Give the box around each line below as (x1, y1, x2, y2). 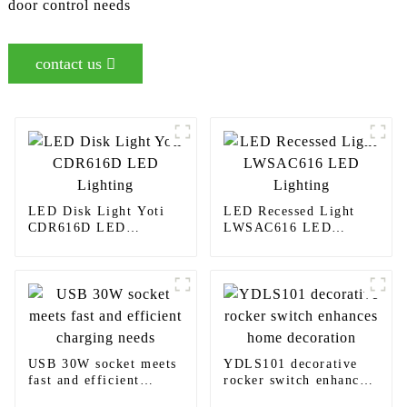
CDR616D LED (27, 221, 126, 235)
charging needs (27, 390, 124, 404)
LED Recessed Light (223, 204, 355, 219)
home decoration (223, 390, 331, 404)
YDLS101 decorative (223, 357, 358, 372)
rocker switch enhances (223, 373, 372, 388)
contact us (35, 55, 102, 74)
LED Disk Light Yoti (27, 204, 165, 219)
